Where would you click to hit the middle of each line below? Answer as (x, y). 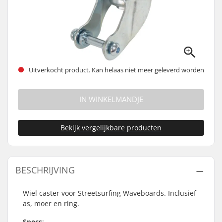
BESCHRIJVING (45, 170)
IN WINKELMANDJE (111, 99)
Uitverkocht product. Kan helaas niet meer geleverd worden (116, 70)
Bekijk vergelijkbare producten (111, 128)
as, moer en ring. (51, 203)
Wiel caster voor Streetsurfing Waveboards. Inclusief (110, 193)
